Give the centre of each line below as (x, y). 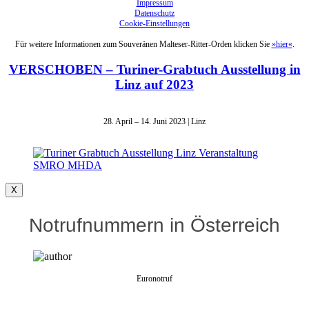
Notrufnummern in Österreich (154, 225)
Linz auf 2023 (154, 85)
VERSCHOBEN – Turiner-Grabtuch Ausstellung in (154, 70)
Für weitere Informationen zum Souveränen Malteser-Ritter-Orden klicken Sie (143, 44)
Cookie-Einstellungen (154, 23)
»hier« (282, 44)
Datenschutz (154, 13)
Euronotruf (154, 278)
